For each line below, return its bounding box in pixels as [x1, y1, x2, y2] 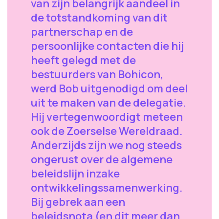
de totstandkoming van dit [31, 10, 168, 25]
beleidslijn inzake [31, 166, 120, 181]
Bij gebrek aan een [31, 195, 125, 209]
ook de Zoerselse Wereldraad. [31, 124, 182, 138]
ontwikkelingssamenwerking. [31, 180, 182, 195]
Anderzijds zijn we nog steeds [31, 138, 182, 153]
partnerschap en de [31, 24, 133, 39]
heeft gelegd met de [31, 53, 136, 67]
